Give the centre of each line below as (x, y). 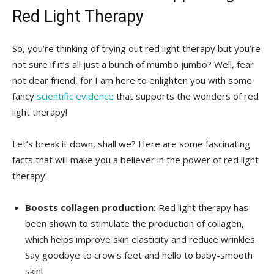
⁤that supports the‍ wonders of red (186, 96)
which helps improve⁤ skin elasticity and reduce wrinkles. (141, 239)
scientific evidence (75, 96)
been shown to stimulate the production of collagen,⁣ (135, 224)
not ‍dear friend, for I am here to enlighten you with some (132, 80)
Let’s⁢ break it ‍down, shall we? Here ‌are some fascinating (131, 144)
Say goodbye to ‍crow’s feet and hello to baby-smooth (139, 255)
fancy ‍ (24, 96)
